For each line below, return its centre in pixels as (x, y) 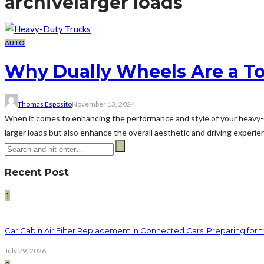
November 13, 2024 (103, 104)
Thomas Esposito (45, 104)
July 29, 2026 (25, 250)
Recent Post (37, 172)
